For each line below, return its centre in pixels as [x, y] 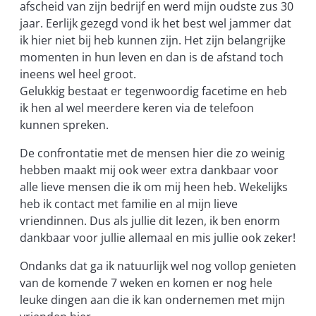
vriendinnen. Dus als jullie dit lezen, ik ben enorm [150, 221]
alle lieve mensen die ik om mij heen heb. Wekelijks [154, 187]
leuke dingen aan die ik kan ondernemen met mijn [152, 300]
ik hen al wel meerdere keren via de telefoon [137, 108]
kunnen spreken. [64, 124]
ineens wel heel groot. [78, 74]
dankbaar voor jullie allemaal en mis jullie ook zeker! [158, 238]
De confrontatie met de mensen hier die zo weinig [152, 153]
